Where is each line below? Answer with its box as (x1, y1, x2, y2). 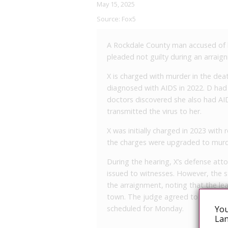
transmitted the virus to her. (107, 106, 202, 117)
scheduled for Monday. (107, 204, 184, 214)
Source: (97, 14, 122, 24)
